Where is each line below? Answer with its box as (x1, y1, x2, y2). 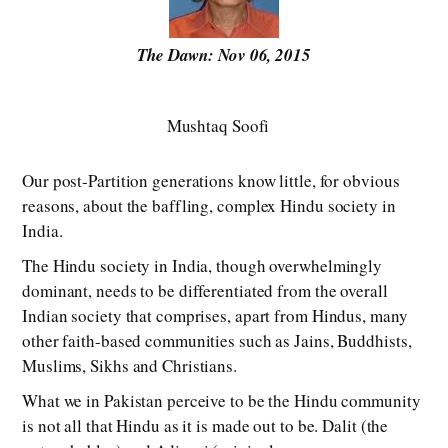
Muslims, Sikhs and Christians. (22, 354, 237, 378)
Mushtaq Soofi (166, 114, 270, 138)
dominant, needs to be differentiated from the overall (22, 279, 388, 303)
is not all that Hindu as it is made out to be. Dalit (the (22, 414, 389, 438)
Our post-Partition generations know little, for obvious (22, 169, 400, 193)
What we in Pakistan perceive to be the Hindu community (22, 389, 421, 413)
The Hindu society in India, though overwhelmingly (22, 254, 383, 278)
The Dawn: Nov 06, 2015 (137, 43, 311, 68)
